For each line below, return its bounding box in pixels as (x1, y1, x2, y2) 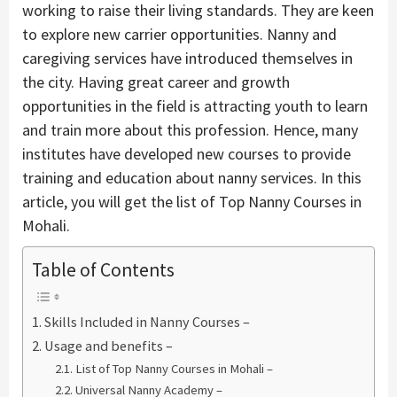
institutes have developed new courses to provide (22, 143, 351, 164)
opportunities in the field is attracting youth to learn (22, 95, 368, 116)
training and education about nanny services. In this (22, 167, 362, 188)
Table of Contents (32, 257, 175, 282)
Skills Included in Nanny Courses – (44, 312, 251, 331)
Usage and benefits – (44, 336, 174, 354)
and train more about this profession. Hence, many (22, 119, 358, 140)
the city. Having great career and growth (22, 71, 290, 92)
